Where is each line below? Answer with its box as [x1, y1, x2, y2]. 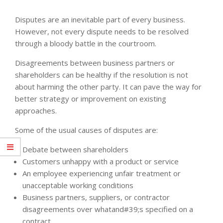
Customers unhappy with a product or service [22, 156, 179, 166]
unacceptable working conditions [22, 180, 133, 190]
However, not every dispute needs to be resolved [15, 26, 189, 36]
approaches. [15, 105, 57, 115]
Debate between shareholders [22, 144, 128, 154]
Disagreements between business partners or [15, 57, 175, 68]
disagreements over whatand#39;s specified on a [22, 204, 193, 214]
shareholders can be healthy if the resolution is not [15, 69, 188, 80]
